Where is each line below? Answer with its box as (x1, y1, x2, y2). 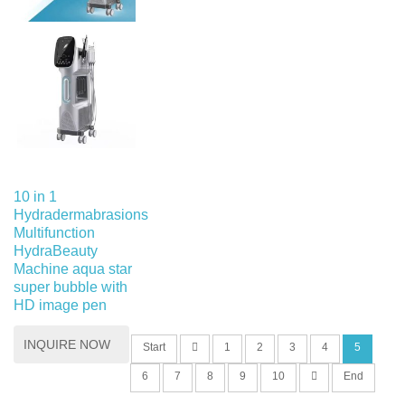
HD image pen (14, 297, 107, 313)
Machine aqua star (14, 260, 132, 277)
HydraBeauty (14, 242, 98, 259)
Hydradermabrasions (14, 206, 148, 222)
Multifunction (14, 224, 95, 240)
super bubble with (14, 278, 127, 295)
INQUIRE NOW (24, 336, 110, 352)
